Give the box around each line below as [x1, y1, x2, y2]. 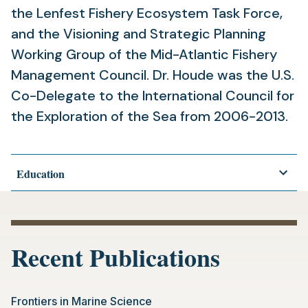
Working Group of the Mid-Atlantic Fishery [11, 45, 277, 63]
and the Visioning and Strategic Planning [11, 25, 266, 43]
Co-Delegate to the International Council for [11, 87, 294, 104]
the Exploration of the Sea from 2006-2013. [11, 107, 288, 125]
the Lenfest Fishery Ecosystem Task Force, [11, 4, 283, 22]
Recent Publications [11, 239, 220, 275]
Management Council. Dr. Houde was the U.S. [11, 66, 294, 84]
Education [16, 166, 65, 181]
